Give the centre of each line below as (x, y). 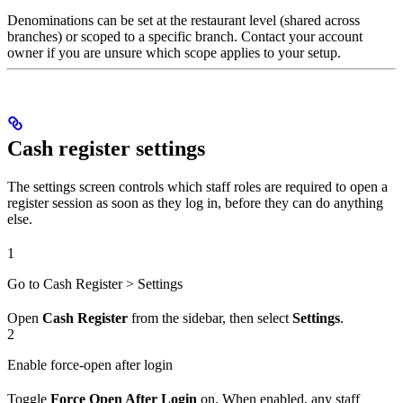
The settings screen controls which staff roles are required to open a (197, 186)
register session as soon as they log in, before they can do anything (195, 202)
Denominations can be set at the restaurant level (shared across (184, 20)
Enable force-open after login (90, 364)
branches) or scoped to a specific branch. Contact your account (185, 36)
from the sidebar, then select (210, 318)
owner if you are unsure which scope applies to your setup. (174, 52)
